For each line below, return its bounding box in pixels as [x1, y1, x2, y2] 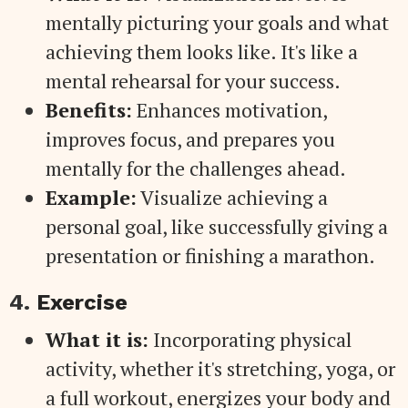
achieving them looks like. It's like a [46, 37, 358, 65]
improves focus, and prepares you [46, 125, 335, 152]
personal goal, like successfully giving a [46, 212, 388, 240]
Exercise [36, 289, 127, 315]
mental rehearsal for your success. [46, 66, 341, 94]
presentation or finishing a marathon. [46, 241, 375, 269]
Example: [46, 183, 137, 210]
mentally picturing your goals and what [46, 8, 389, 36]
